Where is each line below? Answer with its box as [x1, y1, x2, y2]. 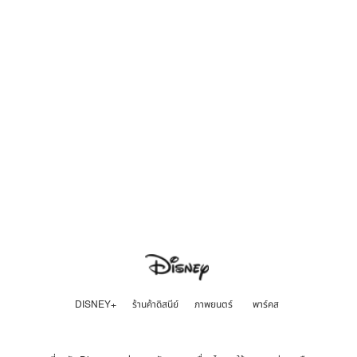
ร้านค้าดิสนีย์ [132, 297, 178, 312]
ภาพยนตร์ [194, 297, 233, 312]
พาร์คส [252, 297, 279, 312]
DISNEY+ [75, 297, 116, 312]
